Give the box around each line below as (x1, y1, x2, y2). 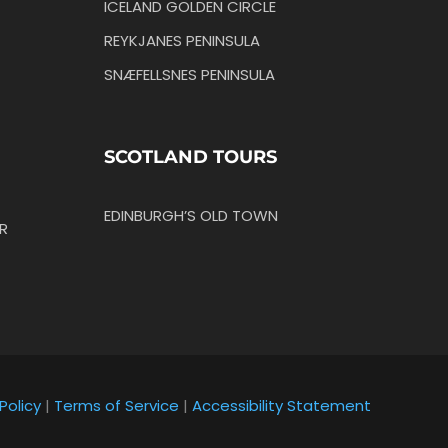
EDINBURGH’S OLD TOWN (103, 204, 278, 226)
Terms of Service (54, 395, 179, 417)
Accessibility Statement (192, 395, 371, 417)
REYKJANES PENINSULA (103, 29, 260, 51)
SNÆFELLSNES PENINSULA (103, 63, 275, 85)
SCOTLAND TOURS (103, 145, 277, 168)
